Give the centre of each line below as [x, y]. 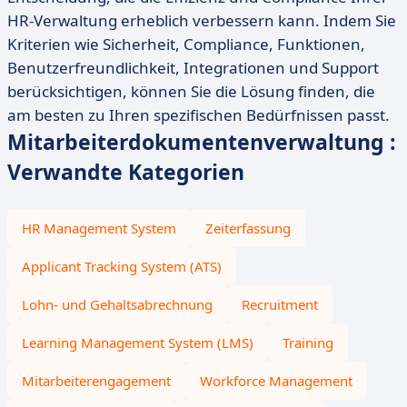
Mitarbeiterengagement [96, 381]
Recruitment [280, 304]
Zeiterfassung [248, 228]
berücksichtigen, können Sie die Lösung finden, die [191, 91]
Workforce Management [276, 381]
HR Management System [99, 228]
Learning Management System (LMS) [138, 342]
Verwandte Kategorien [126, 172]
